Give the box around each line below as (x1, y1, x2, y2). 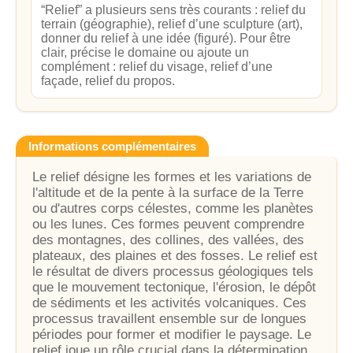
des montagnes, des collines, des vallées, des (32, 232, 304, 247)
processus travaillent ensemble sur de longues (32, 311, 307, 326)
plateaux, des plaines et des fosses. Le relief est (32, 248, 318, 263)
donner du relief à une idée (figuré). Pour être (41, 32, 291, 45)
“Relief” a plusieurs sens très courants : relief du (41, 3, 306, 17)
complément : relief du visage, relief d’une (41, 60, 273, 73)
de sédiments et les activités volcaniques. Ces (32, 295, 307, 310)
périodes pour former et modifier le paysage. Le (32, 327, 311, 342)
